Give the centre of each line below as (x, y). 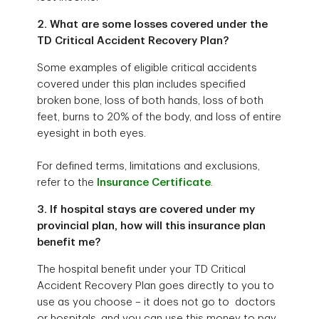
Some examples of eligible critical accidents (147, 68)
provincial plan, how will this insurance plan (152, 226)
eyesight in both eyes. (92, 134)
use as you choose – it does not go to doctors (157, 303)
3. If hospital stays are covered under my (146, 210)
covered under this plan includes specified (142, 85)
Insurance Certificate (154, 183)
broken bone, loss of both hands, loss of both (151, 101)
